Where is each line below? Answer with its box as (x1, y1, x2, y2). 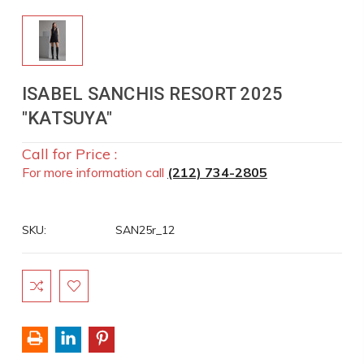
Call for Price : (21, 144, 117, 163)
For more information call (21, 164, 167, 180)
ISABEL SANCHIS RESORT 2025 (21, 84, 284, 104)
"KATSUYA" (21, 108, 113, 128)
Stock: (21, 288, 57, 301)
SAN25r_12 (115, 223, 175, 237)
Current (21, 271, 63, 284)
